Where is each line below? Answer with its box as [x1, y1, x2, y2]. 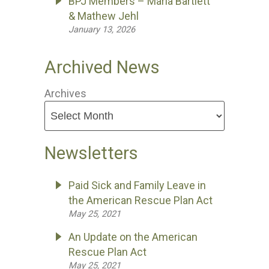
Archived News [44, 57, 160, 77]
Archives [44, 87, 86, 100]
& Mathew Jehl [68, 10, 139, 22]
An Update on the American [68, 231, 198, 243]
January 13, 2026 [68, 24, 135, 35]
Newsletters [44, 143, 138, 163]
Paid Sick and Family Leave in [68, 179, 206, 192]
